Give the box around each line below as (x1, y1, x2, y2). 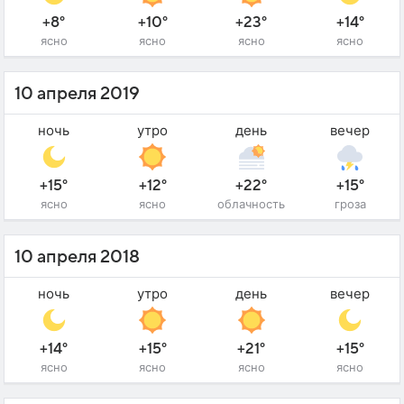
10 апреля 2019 (14, 84, 140, 105)
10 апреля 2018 (14, 247, 140, 268)
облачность (217, 197, 286, 212)
